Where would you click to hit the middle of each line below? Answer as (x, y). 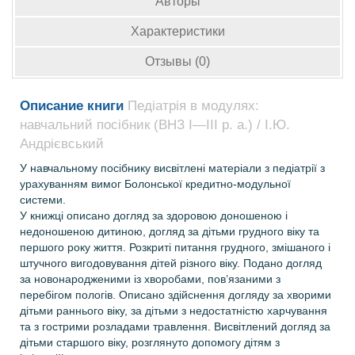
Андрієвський (62, 144)
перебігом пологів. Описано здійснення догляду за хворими (176, 295)
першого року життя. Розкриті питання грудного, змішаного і (175, 247)
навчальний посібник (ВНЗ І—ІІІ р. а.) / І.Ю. (155, 125)
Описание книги (74, 106)
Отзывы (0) (177, 61)
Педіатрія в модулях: (193, 106)
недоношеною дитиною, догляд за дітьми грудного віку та (170, 231)
